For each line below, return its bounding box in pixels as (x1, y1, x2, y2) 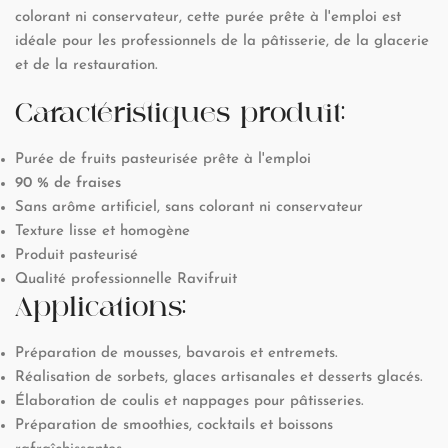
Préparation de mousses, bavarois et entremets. (15, 346, 338, 362)
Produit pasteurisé (15, 248, 138, 264)
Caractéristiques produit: (15, 97, 345, 129)
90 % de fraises (15, 176, 121, 192)
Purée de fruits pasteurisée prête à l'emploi (15, 152, 311, 168)
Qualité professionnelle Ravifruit (15, 272, 237, 288)
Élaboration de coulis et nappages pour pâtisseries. (15, 394, 364, 410)
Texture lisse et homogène (15, 224, 190, 240)
